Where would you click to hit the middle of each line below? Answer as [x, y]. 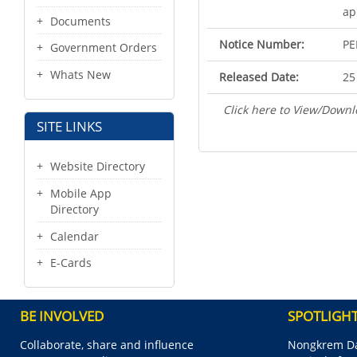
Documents [80, 21]
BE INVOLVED [62, 316]
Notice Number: [262, 44]
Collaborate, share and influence [107, 345]
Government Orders [104, 48]
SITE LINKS [69, 127]
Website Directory [98, 166]
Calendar [75, 236]
